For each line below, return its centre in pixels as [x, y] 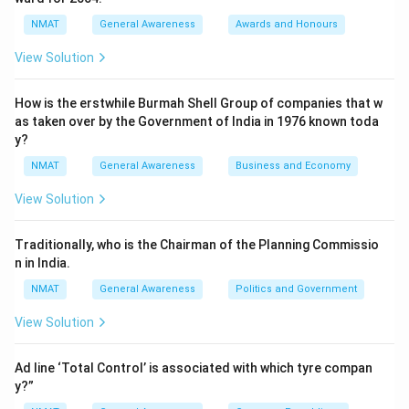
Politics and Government [296, 289]
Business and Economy [293, 166]
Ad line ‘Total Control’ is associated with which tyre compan [194, 368]
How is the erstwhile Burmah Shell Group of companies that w [199, 103]
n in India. [42, 263]
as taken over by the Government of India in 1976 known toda [197, 121]
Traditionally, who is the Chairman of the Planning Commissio [197, 245]
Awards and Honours [287, 24]
